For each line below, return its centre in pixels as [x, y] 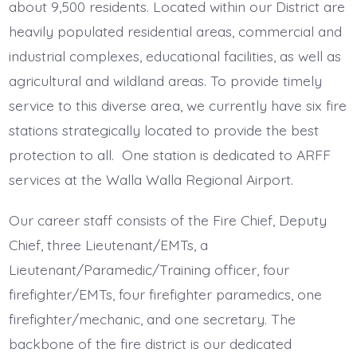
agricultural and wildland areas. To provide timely [165, 81]
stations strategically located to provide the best [163, 130]
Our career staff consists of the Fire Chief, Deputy [167, 220]
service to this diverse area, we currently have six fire [177, 106]
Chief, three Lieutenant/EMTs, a [108, 245]
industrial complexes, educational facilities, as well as [175, 56]
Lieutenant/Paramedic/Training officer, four [149, 270]
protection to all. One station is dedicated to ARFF [169, 155]
